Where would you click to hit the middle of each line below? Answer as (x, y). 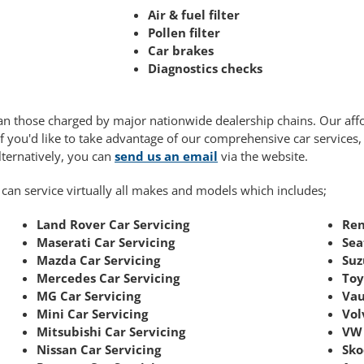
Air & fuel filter (194, 15)
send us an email (166, 156)
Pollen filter (184, 33)
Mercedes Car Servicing (108, 278)
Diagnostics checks (205, 69)
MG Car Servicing (89, 296)
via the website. (263, 156)
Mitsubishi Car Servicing (111, 332)
